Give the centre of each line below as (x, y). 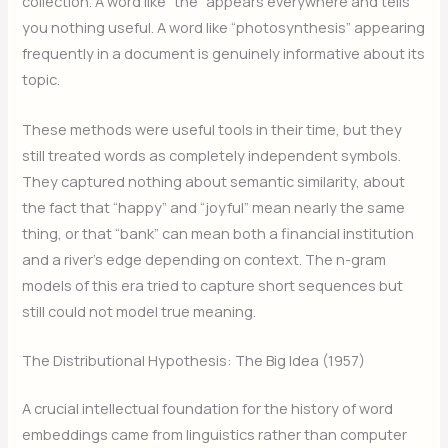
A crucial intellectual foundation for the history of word (208, 407)
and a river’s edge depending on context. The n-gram (204, 258)
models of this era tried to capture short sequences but (213, 284)
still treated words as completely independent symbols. (212, 154)
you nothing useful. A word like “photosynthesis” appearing (224, 27)
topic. (41, 79)
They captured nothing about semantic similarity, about (214, 180)
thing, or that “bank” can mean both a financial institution (218, 232)
